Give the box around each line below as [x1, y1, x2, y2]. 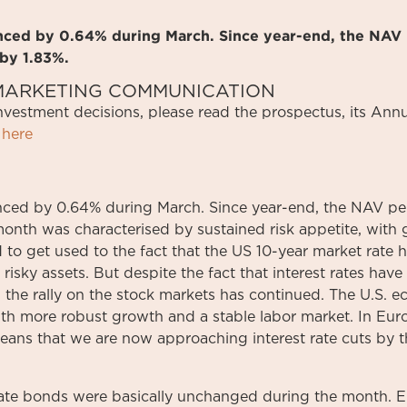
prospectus [262, 105, 342, 120]
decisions [74, 105, 140, 120]
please [148, 105, 194, 120]
